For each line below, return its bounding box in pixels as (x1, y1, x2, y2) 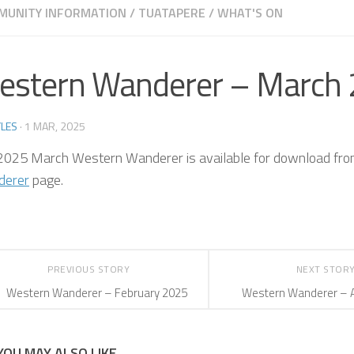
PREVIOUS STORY (47, 261, 133, 277)
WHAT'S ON (217, 2, 283, 22)
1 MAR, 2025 (24, 117, 85, 134)
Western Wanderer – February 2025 (6, 283, 187, 302)
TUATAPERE (138, 2, 205, 22)
